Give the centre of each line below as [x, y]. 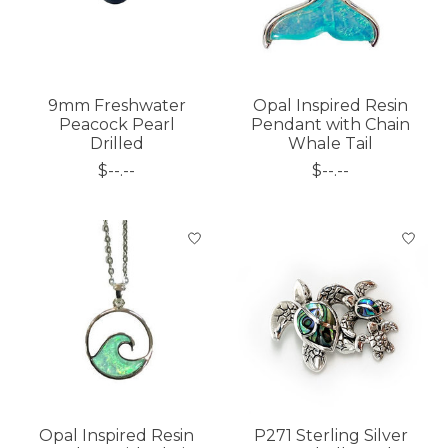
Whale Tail [331, 143]
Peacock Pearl [116, 124]
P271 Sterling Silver [330, 435]
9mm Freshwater [116, 105]
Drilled [116, 143]
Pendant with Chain [331, 124]
